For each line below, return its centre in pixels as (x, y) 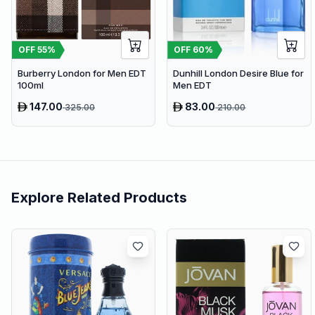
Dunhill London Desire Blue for (239, 73)
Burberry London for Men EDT (82, 73)
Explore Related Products (99, 198)
